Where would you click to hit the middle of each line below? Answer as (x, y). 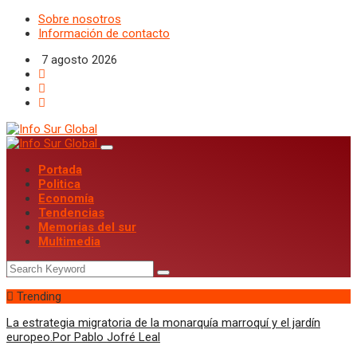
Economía (66, 198)
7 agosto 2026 (78, 60)
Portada (60, 170)
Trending (37, 296)
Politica (59, 184)
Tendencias (71, 213)
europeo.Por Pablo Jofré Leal (83, 337)
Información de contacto (104, 33)
